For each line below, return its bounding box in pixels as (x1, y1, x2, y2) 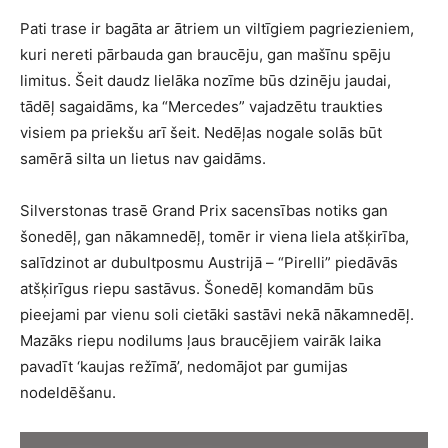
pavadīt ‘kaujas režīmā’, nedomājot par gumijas (20, 356, 348, 376)
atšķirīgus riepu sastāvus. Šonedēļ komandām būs (20, 278, 374, 298)
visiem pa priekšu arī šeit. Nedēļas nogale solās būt (20, 122, 382, 142)
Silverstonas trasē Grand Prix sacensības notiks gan (20, 200, 388, 220)
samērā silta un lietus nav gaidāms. (20, 148, 266, 168)
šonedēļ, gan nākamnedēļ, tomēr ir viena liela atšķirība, (20, 226, 409, 246)
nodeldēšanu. (20, 382, 116, 402)
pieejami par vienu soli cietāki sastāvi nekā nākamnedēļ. (20, 304, 414, 324)
